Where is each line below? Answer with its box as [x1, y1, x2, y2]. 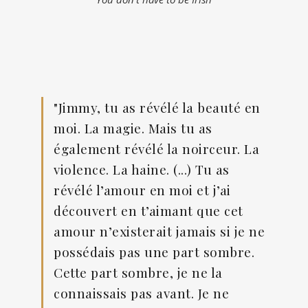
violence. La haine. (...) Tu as [54, 160, 230, 179]
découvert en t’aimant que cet [54, 201, 243, 220]
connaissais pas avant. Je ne [54, 284, 229, 302]
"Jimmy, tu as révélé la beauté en [54, 98, 261, 117]
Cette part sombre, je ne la [54, 263, 223, 282]
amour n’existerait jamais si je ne [54, 222, 265, 241]
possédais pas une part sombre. [54, 243, 254, 261]
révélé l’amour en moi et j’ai [54, 181, 231, 199]
